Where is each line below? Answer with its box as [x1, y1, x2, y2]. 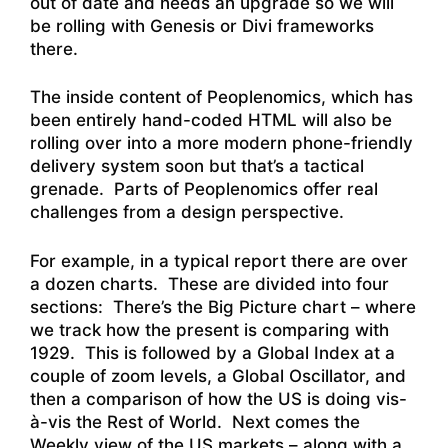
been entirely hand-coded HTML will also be [30, 110, 392, 131]
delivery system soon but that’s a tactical [30, 156, 364, 177]
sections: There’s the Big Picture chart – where [30, 296, 416, 317]
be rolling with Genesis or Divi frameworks [30, 15, 374, 36]
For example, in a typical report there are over [30, 250, 408, 271]
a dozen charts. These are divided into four [30, 273, 389, 294]
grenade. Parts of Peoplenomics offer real [30, 179, 378, 200]
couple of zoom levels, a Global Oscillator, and [30, 365, 406, 386]
